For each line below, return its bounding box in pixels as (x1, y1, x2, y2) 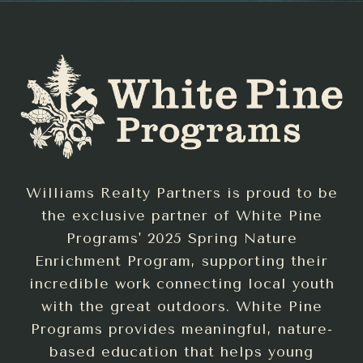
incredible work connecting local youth (28, 275, 335, 293)
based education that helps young (49, 343, 314, 361)
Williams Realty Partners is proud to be (25, 184, 338, 203)
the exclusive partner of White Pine (41, 207, 322, 225)
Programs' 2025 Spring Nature (66, 229, 297, 248)
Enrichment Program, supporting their (35, 252, 328, 271)
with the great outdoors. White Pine (41, 297, 322, 316)
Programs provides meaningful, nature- (30, 320, 333, 339)
